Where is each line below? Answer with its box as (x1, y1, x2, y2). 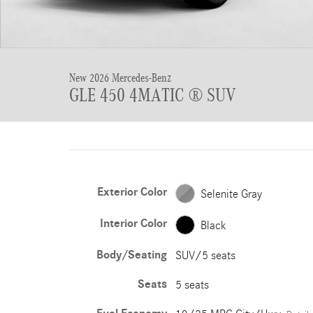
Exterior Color (96, 185, 167, 199)
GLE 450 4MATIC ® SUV (69, 85, 236, 105)
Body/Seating (96, 248, 167, 262)
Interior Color (99, 217, 167, 231)
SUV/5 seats (175, 249, 235, 262)
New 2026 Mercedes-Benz (69, 71, 171, 85)
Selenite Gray (200, 187, 262, 201)
